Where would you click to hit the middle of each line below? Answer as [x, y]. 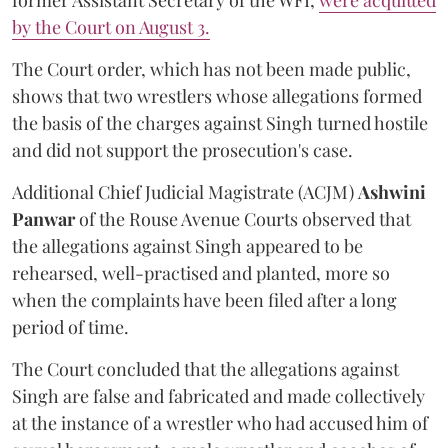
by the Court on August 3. [111, 27]
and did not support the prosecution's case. [182, 150]
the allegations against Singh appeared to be [187, 246]
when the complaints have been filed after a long [204, 300]
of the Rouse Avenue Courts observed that [243, 219]
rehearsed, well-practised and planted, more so [201, 273]
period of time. [70, 327]
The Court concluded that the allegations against [205, 369]
